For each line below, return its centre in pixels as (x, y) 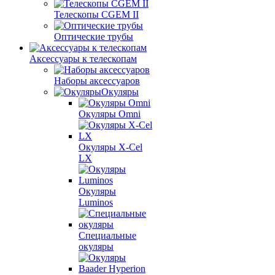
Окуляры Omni (110, 114)
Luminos (96, 202)
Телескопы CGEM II (96, 14)
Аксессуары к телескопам (83, 58)
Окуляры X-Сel (110, 147)
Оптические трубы (94, 36)
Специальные (107, 235)
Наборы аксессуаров (97, 80)
